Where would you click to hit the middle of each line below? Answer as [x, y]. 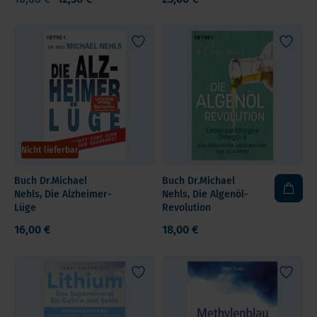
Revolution [186, 208]
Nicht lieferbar [50, 150]
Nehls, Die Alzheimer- [63, 194]
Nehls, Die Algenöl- [205, 194]
